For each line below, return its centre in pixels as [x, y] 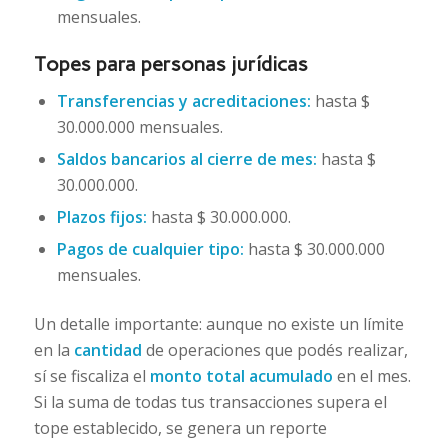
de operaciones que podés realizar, [274, 349]
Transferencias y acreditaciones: [183, 100]
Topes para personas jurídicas [170, 63]
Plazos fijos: [101, 216]
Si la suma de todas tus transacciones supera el [210, 401]
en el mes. [371, 375]
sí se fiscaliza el [91, 375]
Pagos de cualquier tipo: [150, 248]
